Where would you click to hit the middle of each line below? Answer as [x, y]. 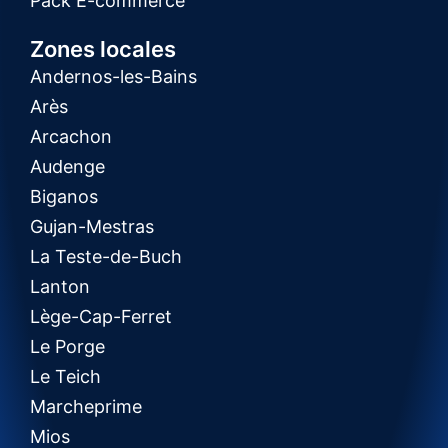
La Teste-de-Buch [106, 256]
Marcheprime [86, 406]
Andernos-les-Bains [113, 76]
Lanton [60, 286]
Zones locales [103, 48]
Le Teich [65, 376]
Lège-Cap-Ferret [101, 316]
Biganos [64, 196]
